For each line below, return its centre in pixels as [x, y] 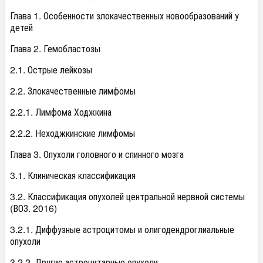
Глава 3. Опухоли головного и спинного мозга [97, 154]
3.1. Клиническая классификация [73, 175]
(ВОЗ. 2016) [33, 208]
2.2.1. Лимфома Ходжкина [61, 112]
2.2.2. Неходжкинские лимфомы [73, 133]
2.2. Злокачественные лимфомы [73, 91]
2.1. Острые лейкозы [51, 70]
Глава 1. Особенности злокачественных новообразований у [124, 16]
